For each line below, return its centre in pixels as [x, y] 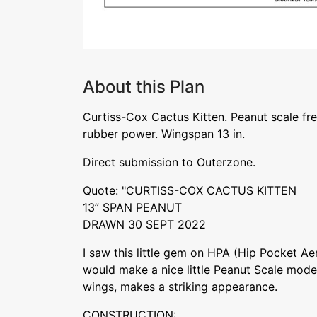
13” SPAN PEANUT [132, 207]
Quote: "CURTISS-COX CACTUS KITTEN [190, 190]
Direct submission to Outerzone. [169, 162]
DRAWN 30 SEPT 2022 [144, 224]
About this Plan [144, 87]
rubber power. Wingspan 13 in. [164, 134]
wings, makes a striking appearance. [180, 287]
